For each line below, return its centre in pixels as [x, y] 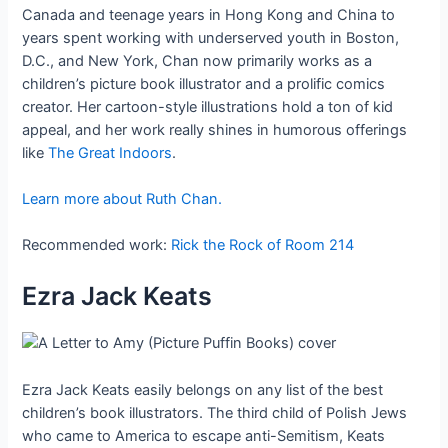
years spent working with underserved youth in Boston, [211, 37]
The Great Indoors [110, 152]
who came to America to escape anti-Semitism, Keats [204, 435]
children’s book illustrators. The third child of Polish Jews [215, 412]
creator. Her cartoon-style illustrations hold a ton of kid [208, 106]
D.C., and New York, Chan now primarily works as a [197, 60]
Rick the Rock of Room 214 [263, 245]
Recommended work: [97, 245]
